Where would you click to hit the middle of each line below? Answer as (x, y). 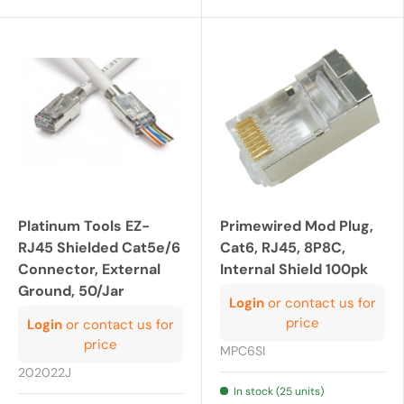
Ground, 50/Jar (71, 291)
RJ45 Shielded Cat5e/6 (99, 248)
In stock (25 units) (279, 392)
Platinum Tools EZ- (84, 226)
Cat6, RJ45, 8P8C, (283, 248)
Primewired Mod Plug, (297, 226)
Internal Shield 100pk (294, 270)
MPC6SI (243, 351)
